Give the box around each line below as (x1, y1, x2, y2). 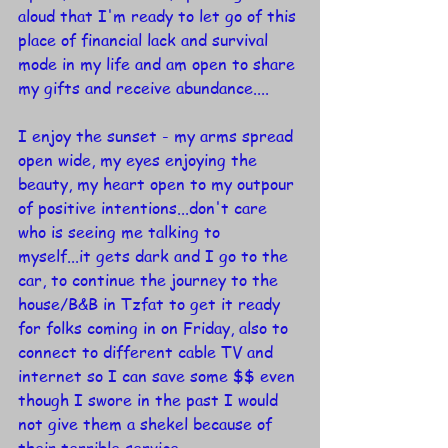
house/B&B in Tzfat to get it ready (18, 293, 285, 316)
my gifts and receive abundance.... (18, 77, 269, 100)
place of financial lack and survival (18, 29, 273, 52)
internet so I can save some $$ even (18, 365, 300, 388)
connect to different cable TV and (18, 341, 278, 364)
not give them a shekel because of (18, 413, 277, 436)
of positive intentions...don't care (18, 197, 272, 220)
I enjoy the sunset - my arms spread (18, 125, 298, 148)
